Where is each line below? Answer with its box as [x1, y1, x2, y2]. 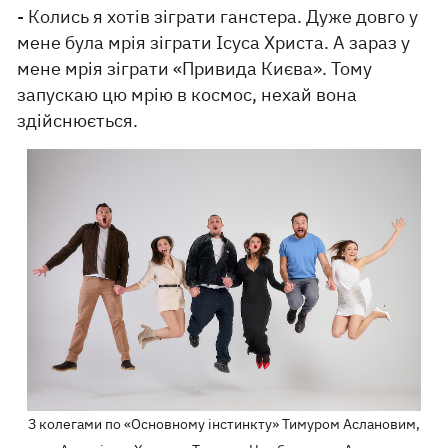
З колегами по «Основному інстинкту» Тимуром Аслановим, [27, 415, 420, 434]
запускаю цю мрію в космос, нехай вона [17, 83, 358, 107]
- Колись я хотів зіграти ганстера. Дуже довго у [17, 5, 419, 29]
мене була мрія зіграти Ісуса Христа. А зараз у [17, 31, 411, 55]
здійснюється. [17, 109, 139, 133]
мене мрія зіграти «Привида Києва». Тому [17, 57, 373, 81]
